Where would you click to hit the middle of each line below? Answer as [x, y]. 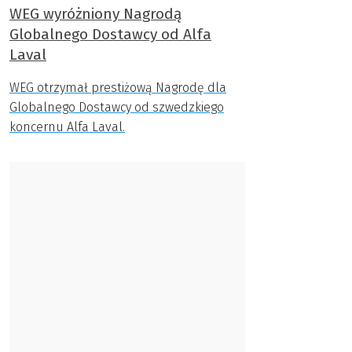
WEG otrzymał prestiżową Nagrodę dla [118, 88]
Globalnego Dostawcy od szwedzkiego [117, 107]
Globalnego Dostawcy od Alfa [110, 34]
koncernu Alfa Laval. [67, 127]
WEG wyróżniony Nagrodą [95, 14]
